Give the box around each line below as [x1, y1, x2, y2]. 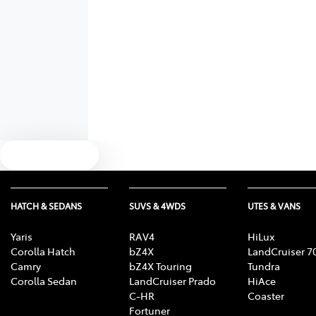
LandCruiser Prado [129, 274, 216, 288]
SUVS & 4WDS [129, 200, 186, 212]
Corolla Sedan [11, 274, 77, 288]
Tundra [248, 259, 280, 274]
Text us [35, 145, 81, 165]
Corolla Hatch [11, 244, 75, 259]
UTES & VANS [248, 200, 300, 212]
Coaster [248, 288, 284, 303]
